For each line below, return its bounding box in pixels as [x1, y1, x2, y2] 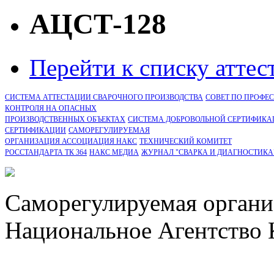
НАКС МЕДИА [89, 147, 139, 157]
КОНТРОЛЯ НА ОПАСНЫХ [5, 103, 97, 113]
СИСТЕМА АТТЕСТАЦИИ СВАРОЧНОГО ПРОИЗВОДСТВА [5, 92, 203, 102]
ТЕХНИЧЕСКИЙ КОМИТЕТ [139, 136, 232, 146]
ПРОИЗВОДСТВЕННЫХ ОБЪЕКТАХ [5, 114, 125, 124]
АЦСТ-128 [29, 8, 166, 40]
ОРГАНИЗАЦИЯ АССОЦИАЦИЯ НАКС [5, 136, 137, 146]
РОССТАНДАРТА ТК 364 [5, 147, 87, 157]
